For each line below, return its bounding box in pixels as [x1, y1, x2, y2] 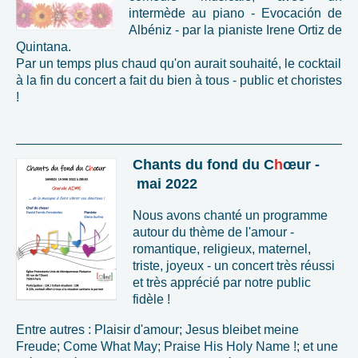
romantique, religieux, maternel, [133, 241, 311, 256]
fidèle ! [133, 292, 170, 306]
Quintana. [16, 39, 74, 54]
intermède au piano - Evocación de [129, 6, 342, 20]
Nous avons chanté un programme [133, 208, 328, 222]
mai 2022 [133, 175, 197, 192]
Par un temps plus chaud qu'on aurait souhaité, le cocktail [16, 56, 341, 70]
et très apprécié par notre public [133, 275, 311, 289]
